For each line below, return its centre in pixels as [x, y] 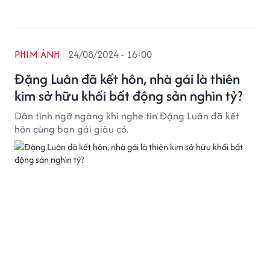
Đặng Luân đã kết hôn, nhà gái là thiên [127, 79]
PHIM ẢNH [37, 54]
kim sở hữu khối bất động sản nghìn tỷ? [128, 96]
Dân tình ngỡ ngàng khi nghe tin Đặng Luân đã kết [127, 116]
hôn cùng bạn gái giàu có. [71, 129]
